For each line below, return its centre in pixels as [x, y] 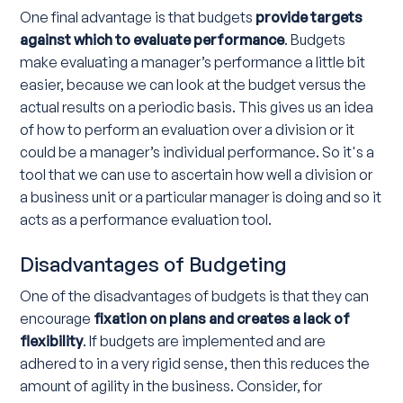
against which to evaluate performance [152, 40]
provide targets [309, 18]
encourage [57, 318]
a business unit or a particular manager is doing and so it [201, 197]
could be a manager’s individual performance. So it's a [197, 152]
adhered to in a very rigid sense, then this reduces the [195, 363]
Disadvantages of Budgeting [154, 263]
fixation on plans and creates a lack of [222, 318]
